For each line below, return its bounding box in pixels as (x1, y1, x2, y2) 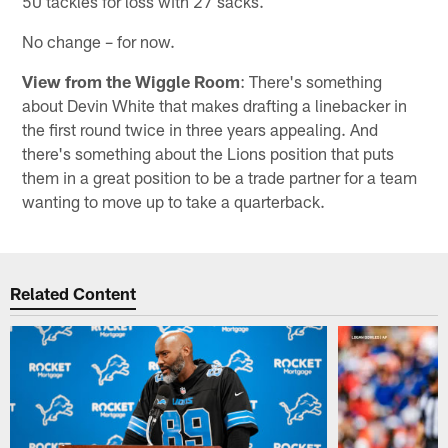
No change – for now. (22, 31, 176, 52)
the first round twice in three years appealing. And (22, 119, 379, 140)
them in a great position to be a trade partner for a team (22, 167, 418, 188)
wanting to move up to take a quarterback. (22, 191, 326, 212)
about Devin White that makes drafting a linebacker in (22, 95, 408, 116)
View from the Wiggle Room (22, 71, 241, 92)
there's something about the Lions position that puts (22, 143, 395, 164)
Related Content (10, 282, 137, 303)
